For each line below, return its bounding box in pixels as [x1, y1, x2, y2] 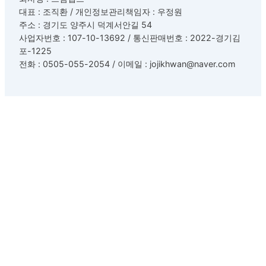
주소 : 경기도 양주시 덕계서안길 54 [19, 20, 152, 30]
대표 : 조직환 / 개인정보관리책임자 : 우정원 [19, 7, 182, 17]
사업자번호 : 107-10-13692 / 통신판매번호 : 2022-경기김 [19, 33, 240, 43]
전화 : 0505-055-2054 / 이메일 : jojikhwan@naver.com [19, 59, 235, 69]
